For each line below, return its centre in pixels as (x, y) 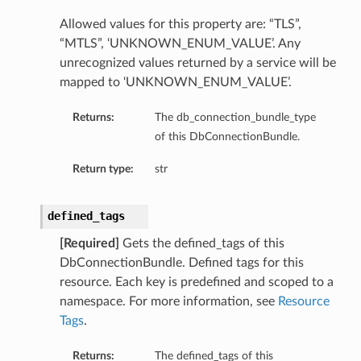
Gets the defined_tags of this (201, 244)
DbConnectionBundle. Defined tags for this (181, 263)
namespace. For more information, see (168, 302)
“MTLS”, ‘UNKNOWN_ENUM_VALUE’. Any (180, 44)
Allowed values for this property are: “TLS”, (180, 25)
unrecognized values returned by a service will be (197, 63)
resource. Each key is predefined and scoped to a (196, 282)
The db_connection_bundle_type (235, 118)
